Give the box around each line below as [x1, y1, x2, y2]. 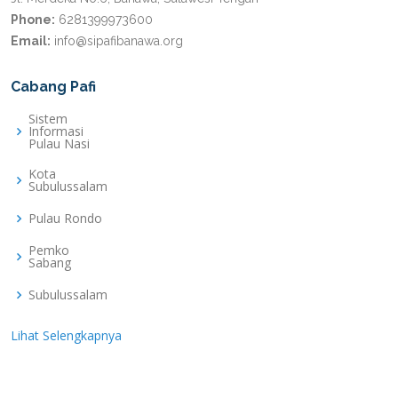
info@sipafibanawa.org [54, 34, 183, 49]
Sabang [28, 254, 71, 272]
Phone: [11, 12, 55, 28]
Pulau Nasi [28, 135, 90, 153]
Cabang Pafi [11, 78, 96, 96]
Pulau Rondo [28, 210, 102, 227]
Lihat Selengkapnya [11, 327, 122, 345]
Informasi [28, 123, 84, 140]
